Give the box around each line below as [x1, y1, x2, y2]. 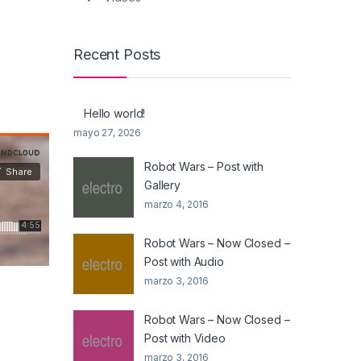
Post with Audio [144, 254, 224, 268]
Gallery [144, 177, 181, 192]
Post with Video [144, 330, 226, 345]
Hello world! [84, 106, 146, 120]
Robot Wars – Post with [144, 159, 263, 173]
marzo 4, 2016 [144, 197, 210, 210]
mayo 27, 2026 [73, 126, 142, 139]
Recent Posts [73, 46, 161, 64]
